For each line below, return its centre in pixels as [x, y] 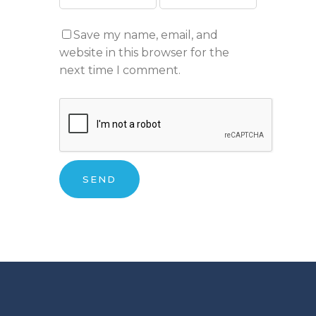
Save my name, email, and [146, 35]
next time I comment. [120, 70]
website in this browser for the [144, 52]
